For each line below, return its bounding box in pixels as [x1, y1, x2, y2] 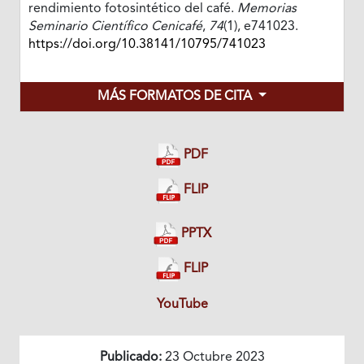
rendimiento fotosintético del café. [28, 2, 237, 16]
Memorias [236, 2, 297, 16]
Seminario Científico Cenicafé [28, 20, 202, 34]
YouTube [156, 297, 208, 311]
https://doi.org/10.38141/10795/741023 [28, 38, 266, 52]
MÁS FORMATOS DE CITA [97, 90, 256, 104]
